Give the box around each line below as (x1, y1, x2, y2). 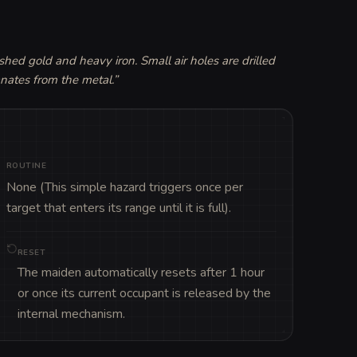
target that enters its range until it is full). (6, 198, 231, 217)
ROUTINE (6, 159, 47, 171)
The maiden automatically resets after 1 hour (17, 263, 265, 281)
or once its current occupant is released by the (17, 284, 271, 302)
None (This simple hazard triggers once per (6, 178, 243, 196)
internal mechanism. (17, 304, 125, 323)
